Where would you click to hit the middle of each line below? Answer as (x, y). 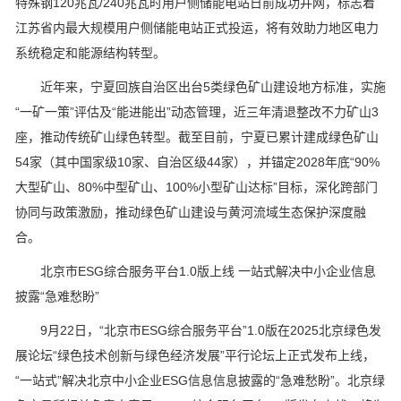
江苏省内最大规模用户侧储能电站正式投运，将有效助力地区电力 (197, 28)
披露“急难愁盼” (57, 297)
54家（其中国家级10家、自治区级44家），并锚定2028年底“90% (197, 162)
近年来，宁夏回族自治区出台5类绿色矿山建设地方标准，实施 (200, 87)
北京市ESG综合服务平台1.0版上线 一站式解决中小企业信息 (196, 272)
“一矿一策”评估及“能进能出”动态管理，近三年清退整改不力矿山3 (197, 112)
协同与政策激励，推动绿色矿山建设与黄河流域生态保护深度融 (191, 213)
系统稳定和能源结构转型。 (90, 53)
